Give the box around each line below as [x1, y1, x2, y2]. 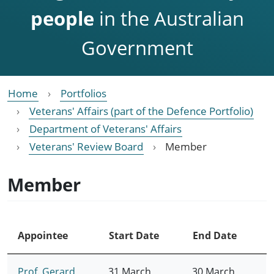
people [30, 5, 94, 31]
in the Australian [94, 5, 244, 31]
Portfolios [61, 86, 106, 100]
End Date [192, 228, 237, 242]
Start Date [108, 228, 159, 242]
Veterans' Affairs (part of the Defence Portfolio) [29, 103, 253, 118]
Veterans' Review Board [29, 139, 143, 154]
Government [81, 34, 193, 61]
